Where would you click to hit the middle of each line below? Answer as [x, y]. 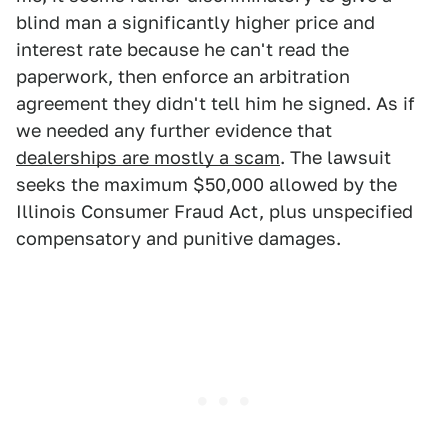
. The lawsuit [335, 158]
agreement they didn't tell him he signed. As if [215, 104]
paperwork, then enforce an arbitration [183, 77]
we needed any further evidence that [174, 131]
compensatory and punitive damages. [178, 239]
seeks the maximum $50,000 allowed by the [206, 185]
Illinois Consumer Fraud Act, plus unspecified [214, 212]
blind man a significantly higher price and [195, 23]
